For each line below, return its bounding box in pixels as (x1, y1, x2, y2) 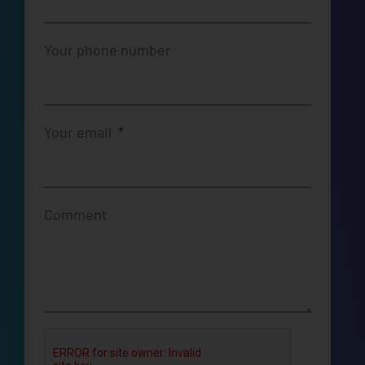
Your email (44, 123, 115, 142)
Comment (44, 205, 108, 224)
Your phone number (44, 41, 171, 59)
